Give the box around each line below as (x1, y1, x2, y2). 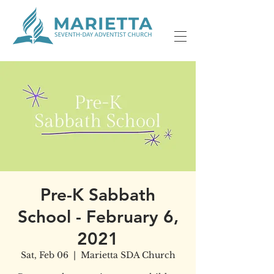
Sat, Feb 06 (20, 250, 68, 261)
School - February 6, (17, 206, 179, 227)
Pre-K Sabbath (40, 184, 155, 205)
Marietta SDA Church (80, 250, 176, 261)
